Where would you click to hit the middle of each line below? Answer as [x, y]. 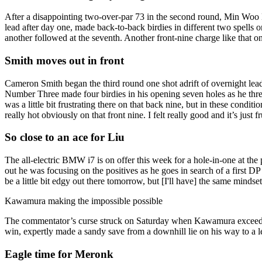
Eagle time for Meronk [59, 254]
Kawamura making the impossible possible [84, 201]
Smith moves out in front [64, 60]
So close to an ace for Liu [65, 137]
